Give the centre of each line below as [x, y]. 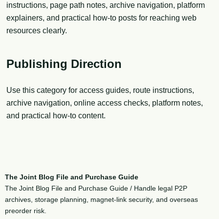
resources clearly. [37, 31]
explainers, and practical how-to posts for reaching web [101, 18]
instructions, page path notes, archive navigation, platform [106, 5]
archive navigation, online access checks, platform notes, [105, 103]
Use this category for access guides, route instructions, [100, 90]
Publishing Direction [64, 64]
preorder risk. [26, 210]
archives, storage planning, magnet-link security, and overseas [101, 199]
